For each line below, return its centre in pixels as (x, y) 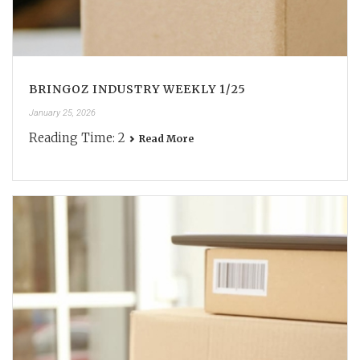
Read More (166, 138)
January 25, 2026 (62, 112)
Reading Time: (72, 137)
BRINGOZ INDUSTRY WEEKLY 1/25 (137, 89)
